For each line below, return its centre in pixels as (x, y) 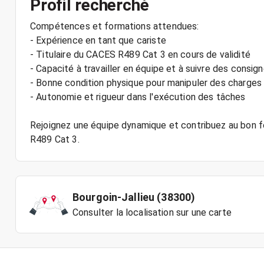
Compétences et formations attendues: (115, 26)
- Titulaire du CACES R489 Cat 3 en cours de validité (140, 55)
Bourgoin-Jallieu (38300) (134, 197)
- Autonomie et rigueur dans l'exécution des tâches (138, 97)
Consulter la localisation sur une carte (152, 212)
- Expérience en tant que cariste (98, 40)
